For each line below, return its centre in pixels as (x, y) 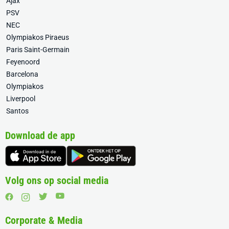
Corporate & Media (44, 220)
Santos (17, 111)
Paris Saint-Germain (38, 50)
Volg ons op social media (57, 180)
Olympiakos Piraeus (38, 37)
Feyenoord (23, 62)
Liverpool (21, 99)
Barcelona (22, 74)
